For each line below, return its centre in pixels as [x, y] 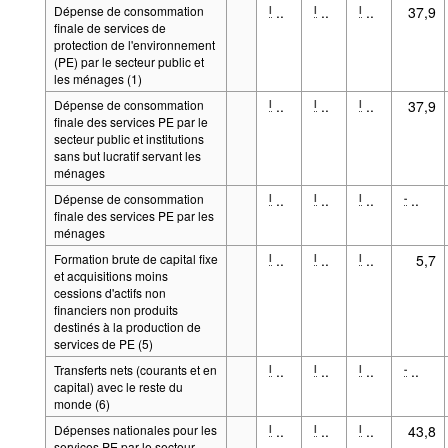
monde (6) [81, 403]
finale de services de [109, 27]
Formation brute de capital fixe [135, 258]
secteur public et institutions [128, 138]
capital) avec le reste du [118, 386]
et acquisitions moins [110, 275]
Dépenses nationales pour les [135, 429]
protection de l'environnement [134, 44]
